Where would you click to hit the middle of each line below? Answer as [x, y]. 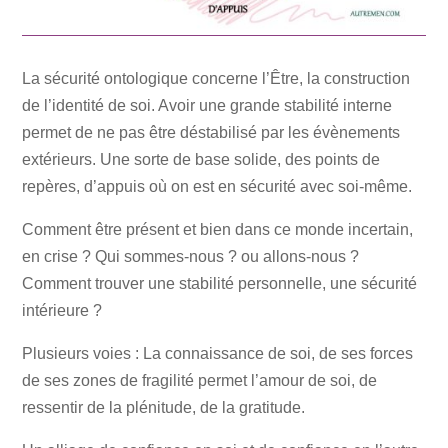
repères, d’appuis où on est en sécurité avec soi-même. [217, 187]
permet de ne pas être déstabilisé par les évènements [211, 133]
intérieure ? [62, 311]
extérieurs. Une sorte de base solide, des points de [201, 160]
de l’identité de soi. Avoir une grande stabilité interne [207, 106]
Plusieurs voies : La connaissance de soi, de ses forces [218, 354]
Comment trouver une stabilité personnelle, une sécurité [220, 284]
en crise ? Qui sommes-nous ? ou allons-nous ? [191, 257]
